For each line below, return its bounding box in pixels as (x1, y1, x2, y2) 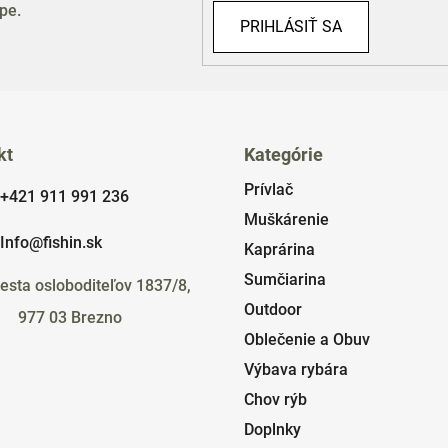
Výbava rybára (244, 359, 348, 379)
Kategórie (244, 143, 323, 165)
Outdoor (244, 299, 302, 319)
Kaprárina (244, 239, 315, 259)
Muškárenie (244, 209, 329, 229)
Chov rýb (244, 389, 307, 409)
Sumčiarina (244, 269, 326, 289)
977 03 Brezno (18, 307, 122, 327)
